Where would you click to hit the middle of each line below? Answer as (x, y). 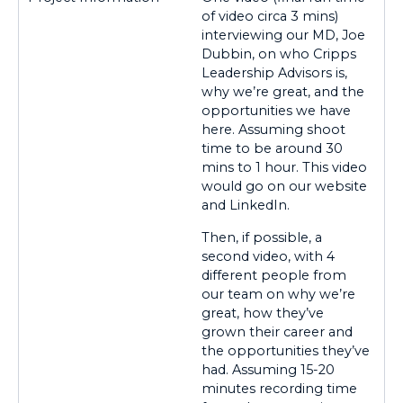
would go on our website (284, 187)
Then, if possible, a (262, 237)
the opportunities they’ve (286, 350)
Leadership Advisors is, (274, 73)
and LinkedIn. (246, 206)
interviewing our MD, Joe (283, 36)
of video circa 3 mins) (270, 17)
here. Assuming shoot (273, 130)
